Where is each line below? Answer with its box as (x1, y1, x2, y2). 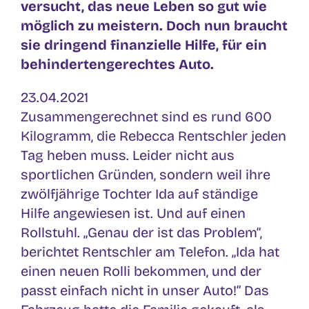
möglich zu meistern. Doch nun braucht (21, 17, 288, 34)
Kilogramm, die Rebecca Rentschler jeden (21, 127, 286, 144)
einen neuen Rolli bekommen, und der (21, 262, 261, 279)
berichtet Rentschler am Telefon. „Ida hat (21, 243, 279, 260)
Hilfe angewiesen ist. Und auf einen (21, 204, 246, 221)
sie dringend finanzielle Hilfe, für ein (21, 36, 267, 53)
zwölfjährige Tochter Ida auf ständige (21, 185, 258, 202)
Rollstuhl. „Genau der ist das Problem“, (21, 223, 262, 241)
